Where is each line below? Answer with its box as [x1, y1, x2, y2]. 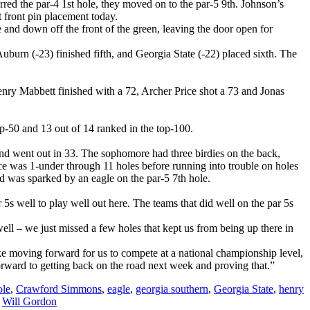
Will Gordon [2, 295, 57, 307]
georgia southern [136, 282, 208, 295]
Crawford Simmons [16, 282, 102, 295]
